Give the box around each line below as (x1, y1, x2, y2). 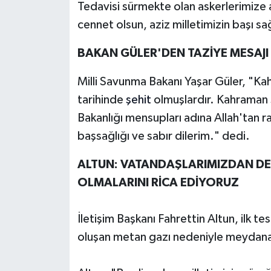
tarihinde (77, 93, 126, 106)
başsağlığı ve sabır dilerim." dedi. (77, 129, 250, 142)
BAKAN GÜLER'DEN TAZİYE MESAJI (77, 47, 269, 59)
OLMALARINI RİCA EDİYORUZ (77, 176, 239, 189)
